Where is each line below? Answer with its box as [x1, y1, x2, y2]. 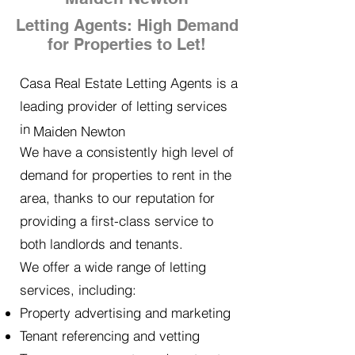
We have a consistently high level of [20, 143, 234, 160]
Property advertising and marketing [20, 304, 231, 321]
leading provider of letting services [20, 97, 227, 114]
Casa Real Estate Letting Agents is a [20, 74, 238, 91]
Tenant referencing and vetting [20, 327, 200, 344]
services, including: [20, 281, 136, 298]
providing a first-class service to [20, 212, 213, 229]
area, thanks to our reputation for [20, 189, 215, 206]
